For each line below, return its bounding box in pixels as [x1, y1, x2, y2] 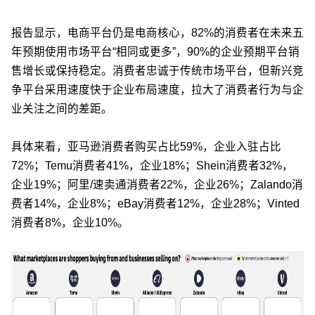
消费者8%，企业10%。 [11, 217, 129, 229]
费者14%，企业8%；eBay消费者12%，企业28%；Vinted [11, 198, 300, 210]
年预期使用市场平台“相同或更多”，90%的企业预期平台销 [11, 46, 300, 58]
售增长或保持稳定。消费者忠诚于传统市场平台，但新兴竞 [11, 65, 304, 77]
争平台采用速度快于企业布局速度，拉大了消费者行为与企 [11, 84, 304, 96]
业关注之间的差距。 [11, 103, 112, 115]
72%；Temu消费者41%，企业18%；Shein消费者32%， [11, 160, 293, 172]
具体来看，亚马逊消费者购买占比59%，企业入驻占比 [11, 141, 281, 153]
